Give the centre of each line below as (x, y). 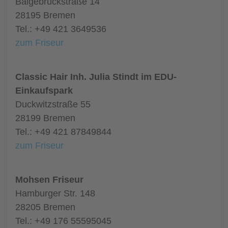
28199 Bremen (45, 118)
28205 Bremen (45, 207)
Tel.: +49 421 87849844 (63, 132)
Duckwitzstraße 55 (53, 104)
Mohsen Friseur (49, 180)
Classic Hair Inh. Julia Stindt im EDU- (96, 77)
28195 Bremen (45, 15)
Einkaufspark (44, 91)
